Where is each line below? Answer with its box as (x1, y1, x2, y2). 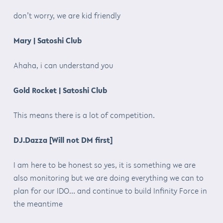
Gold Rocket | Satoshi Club (13, 84, 107, 96)
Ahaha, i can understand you (13, 59, 113, 71)
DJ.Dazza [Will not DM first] (13, 134, 112, 145)
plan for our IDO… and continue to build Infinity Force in (13, 185, 207, 196)
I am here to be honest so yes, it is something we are (13, 159, 196, 170)
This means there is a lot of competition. (13, 109, 155, 120)
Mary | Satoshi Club (13, 34, 82, 46)
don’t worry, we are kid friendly (13, 9, 120, 21)
